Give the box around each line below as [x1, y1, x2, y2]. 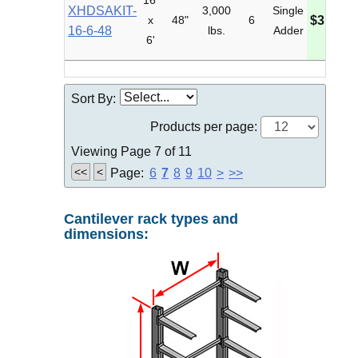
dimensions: [64, 225, 149, 242]
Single [272, 4, 304, 18]
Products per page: [150, 120, 261, 134]
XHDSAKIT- [68, 4, 137, 18]
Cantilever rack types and [64, 210, 238, 227]
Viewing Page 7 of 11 [71, 145, 192, 159]
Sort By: [71, 92, 116, 106]
